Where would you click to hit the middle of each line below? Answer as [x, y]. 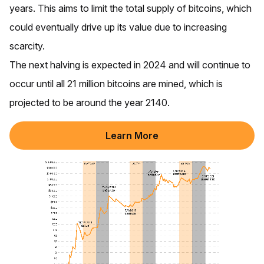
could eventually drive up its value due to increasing [118, 27]
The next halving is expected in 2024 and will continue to [130, 65]
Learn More [132, 136]
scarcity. [27, 46]
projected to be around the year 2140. [90, 103]
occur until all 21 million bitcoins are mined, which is [116, 84]
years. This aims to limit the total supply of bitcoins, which [131, 9]
